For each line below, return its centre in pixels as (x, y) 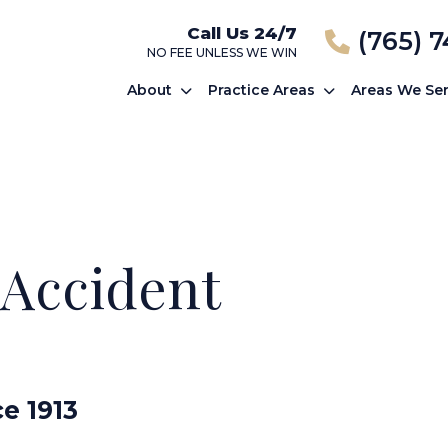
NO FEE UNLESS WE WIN (221, 52)
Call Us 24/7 (241, 32)
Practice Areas (261, 90)
